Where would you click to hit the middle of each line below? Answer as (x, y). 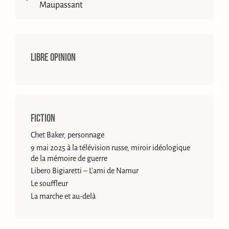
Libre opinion (53, 58)
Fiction (43, 118)
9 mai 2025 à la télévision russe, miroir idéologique (110, 147)
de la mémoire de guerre (69, 158)
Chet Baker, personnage (67, 135)
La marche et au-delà (63, 196)
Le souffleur (49, 183)
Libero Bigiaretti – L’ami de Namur (85, 171)
